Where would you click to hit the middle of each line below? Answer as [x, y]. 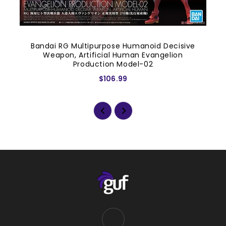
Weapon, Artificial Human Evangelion [113, 55]
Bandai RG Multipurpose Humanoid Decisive [113, 46]
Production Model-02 [113, 64]
